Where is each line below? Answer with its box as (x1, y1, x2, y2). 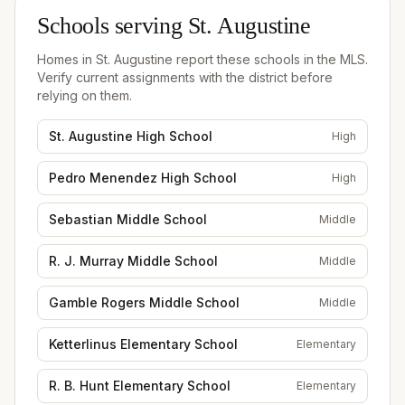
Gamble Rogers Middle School (49, 294, 240, 310)
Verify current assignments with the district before (37, 69, 333, 85)
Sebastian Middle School (49, 211, 207, 227)
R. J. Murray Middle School (49, 252, 218, 268)
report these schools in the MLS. (173, 51, 368, 67)
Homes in (37, 51, 96, 67)
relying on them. (37, 87, 132, 103)
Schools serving (37, 12, 188, 43)
